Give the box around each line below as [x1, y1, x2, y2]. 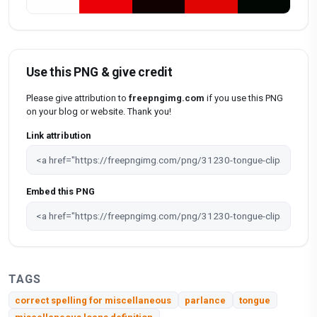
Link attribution [26, 129, 91, 141]
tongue [239, 294, 271, 306]
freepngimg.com [129, 93, 204, 104]
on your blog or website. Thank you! [26, 106, 171, 117]
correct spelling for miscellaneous [15, 294, 172, 306]
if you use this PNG [204, 93, 283, 104]
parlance [185, 294, 226, 306]
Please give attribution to [26, 93, 129, 104]
